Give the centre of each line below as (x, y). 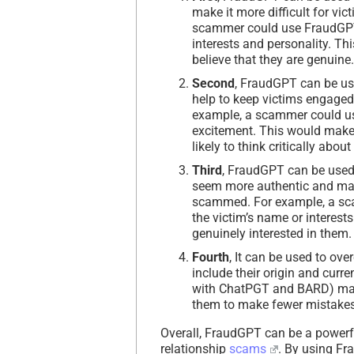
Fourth (211, 257)
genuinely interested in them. (272, 233)
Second (213, 83)
